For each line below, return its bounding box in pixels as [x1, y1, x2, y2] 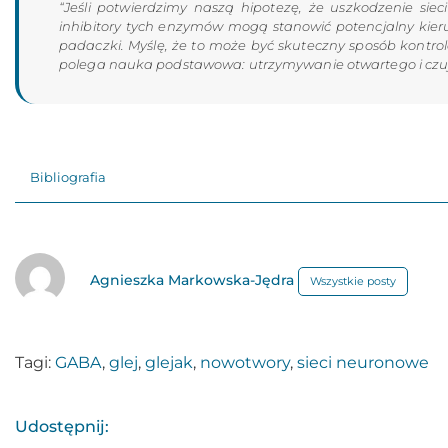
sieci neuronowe [297, 353, 429, 372]
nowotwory [200, 353, 290, 372]
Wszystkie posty [310, 274, 396, 288]
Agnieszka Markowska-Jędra [90, 271, 298, 289]
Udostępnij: [15, 417, 109, 436]
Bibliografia [30, 170, 106, 185]
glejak [145, 353, 193, 372]
